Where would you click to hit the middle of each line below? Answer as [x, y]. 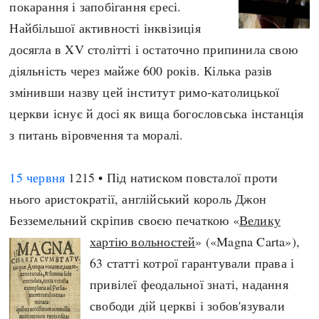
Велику [260, 220]
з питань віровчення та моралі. [96, 135]
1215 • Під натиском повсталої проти [172, 177]
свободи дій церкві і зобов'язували [187, 305]
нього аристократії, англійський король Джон [138, 199]
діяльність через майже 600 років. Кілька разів [141, 70]
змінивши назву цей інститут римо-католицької [145, 92]
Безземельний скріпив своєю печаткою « [124, 220]
